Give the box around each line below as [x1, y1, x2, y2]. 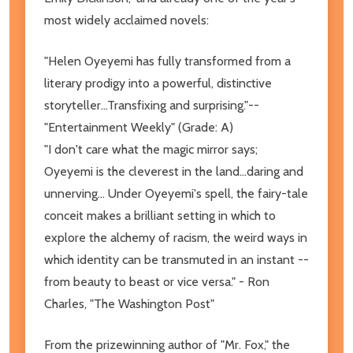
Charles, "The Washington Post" [44, 295, 217, 311]
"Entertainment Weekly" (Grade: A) [44, 119, 236, 135]
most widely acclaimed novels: [44, 12, 212, 28]
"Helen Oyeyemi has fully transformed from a [44, 53, 291, 69]
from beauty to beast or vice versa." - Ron [44, 273, 269, 289]
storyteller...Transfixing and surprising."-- [44, 97, 259, 113]
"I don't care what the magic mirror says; [44, 141, 258, 157]
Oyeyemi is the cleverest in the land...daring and [44, 163, 303, 179]
